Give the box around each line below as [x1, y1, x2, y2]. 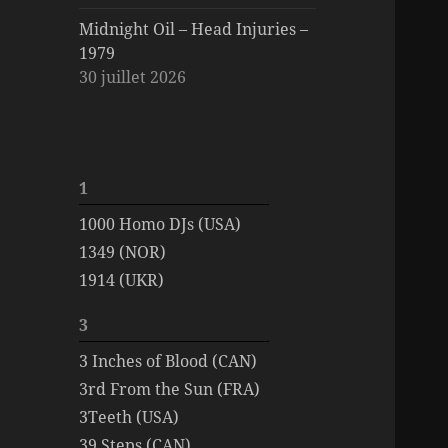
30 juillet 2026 [79, 65, 187, 88]
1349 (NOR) [79, 240, 167, 263]
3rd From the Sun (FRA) [79, 377, 261, 400]
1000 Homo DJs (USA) [79, 212, 242, 235]
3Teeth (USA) [79, 405, 180, 428]
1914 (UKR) [79, 268, 165, 291]
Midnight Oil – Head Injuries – [79, 17, 309, 40]
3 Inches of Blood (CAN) [79, 349, 258, 372]
